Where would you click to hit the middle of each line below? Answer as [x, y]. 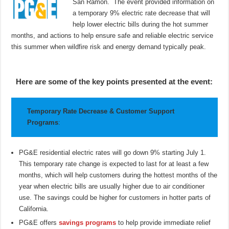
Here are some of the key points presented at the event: [114, 82]
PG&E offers [39, 222]
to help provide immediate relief [164, 222]
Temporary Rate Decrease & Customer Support [101, 111]
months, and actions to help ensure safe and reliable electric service [112, 36]
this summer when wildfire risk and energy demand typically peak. [109, 47]
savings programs [88, 222]
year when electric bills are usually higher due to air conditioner [112, 186]
